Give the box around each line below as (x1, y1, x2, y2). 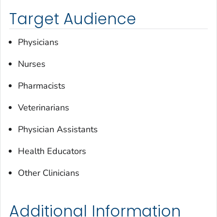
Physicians (18, 36, 59, 48)
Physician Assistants (18, 123, 98, 135)
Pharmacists (18, 79, 65, 92)
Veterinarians (18, 101, 69, 113)
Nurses (18, 58, 46, 70)
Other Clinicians (18, 167, 79, 179)
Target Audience (9, 8, 136, 30)
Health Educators (18, 145, 86, 157)
